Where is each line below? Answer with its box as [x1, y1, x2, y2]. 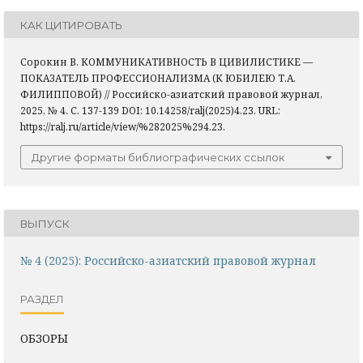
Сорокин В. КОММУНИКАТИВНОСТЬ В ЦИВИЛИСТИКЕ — [20, 55, 313, 70]
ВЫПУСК [20, 216, 70, 230]
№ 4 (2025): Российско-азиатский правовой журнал [20, 253, 316, 269]
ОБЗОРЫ [20, 331, 68, 347]
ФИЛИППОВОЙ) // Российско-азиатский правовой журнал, [20, 88, 322, 102]
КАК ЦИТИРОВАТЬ [20, 18, 122, 32]
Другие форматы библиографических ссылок [32, 151, 284, 164]
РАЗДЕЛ [20, 292, 64, 305]
